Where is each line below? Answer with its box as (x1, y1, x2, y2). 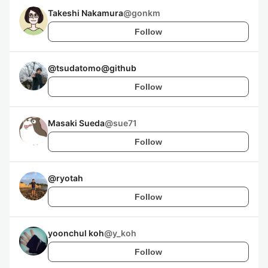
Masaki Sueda (48, 118, 105, 128)
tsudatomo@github (56, 63, 136, 73)
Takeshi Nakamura (48, 8, 123, 18)
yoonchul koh (48, 228, 104, 238)
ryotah (56, 173, 83, 183)
